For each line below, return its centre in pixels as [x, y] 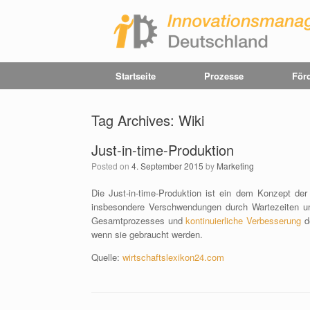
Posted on [111, 166]
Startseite [136, 76]
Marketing [235, 166]
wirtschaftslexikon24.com [173, 257]
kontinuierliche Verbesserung [244, 220]
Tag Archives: [135, 120]
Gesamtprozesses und [139, 220]
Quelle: [107, 257]
